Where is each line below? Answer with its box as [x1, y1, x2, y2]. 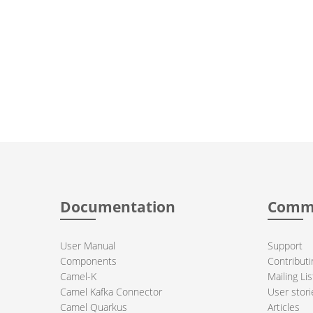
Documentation [59, 196, 175, 217]
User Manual [59, 238, 115, 252]
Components [59, 254, 117, 268]
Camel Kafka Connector [59, 284, 162, 298]
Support [268, 238, 303, 252]
